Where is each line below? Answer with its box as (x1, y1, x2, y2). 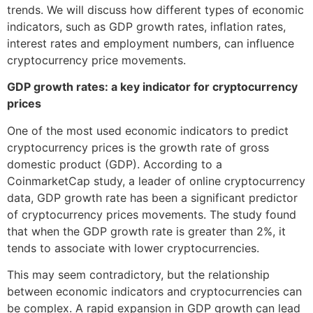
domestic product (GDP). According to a (7, 156, 222, 171)
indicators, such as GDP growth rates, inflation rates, (7, 20, 286, 34)
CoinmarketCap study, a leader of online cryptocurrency (7, 173, 305, 188)
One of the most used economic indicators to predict (7, 123, 289, 138)
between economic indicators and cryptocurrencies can (7, 284, 302, 299)
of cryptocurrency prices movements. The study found (7, 207, 296, 221)
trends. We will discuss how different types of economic (7, 3, 304, 17)
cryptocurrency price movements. (7, 53, 186, 68)
